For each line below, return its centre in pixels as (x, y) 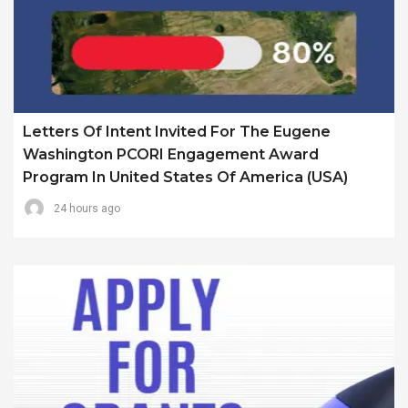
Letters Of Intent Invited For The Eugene (177, 131)
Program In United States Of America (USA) (185, 177)
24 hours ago (87, 208)
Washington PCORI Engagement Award (171, 154)
